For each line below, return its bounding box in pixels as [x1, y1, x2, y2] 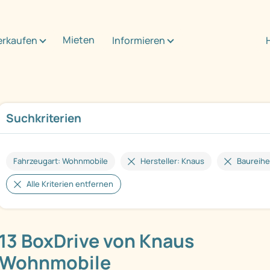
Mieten [63, 33, 95, 46]
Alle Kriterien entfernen [27, 178, 113, 190]
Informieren [112, 33, 165, 47]
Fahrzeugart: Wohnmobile [13, 155, 108, 167]
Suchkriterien [6, 110, 81, 127]
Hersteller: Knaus [140, 155, 204, 167]
